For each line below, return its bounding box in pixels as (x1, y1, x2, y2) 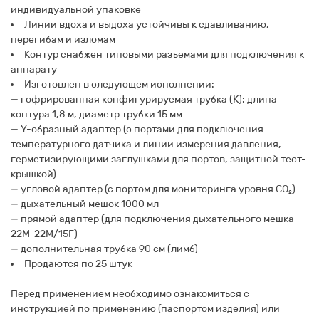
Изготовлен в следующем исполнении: (24, 78, 214, 90)
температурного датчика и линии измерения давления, (11, 138, 281, 150)
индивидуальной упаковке (11, 4, 141, 16)
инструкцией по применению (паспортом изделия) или (11, 303, 280, 315)
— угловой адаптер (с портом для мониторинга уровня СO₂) (11, 183, 296, 195)
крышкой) (11, 168, 56, 180)
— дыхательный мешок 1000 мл (11, 198, 159, 210)
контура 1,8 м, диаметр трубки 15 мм (11, 108, 182, 120)
